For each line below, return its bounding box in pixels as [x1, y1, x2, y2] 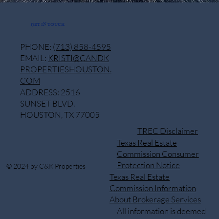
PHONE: [20, 41, 53, 52]
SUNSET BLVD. [20, 98, 75, 109]
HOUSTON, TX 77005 [20, 109, 100, 120]
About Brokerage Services [109, 194, 201, 205]
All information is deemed [116, 205, 206, 216]
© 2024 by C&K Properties [6, 162, 86, 171]
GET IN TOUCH [31, 21, 65, 27]
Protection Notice [116, 160, 180, 171]
